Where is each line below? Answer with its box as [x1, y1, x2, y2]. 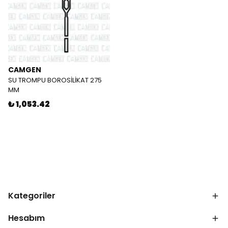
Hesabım [8, 212, 45, 224]
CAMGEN [8, 65, 41, 75]
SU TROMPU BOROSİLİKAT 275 [8, 75, 102, 85]
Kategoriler [8, 190, 55, 202]
